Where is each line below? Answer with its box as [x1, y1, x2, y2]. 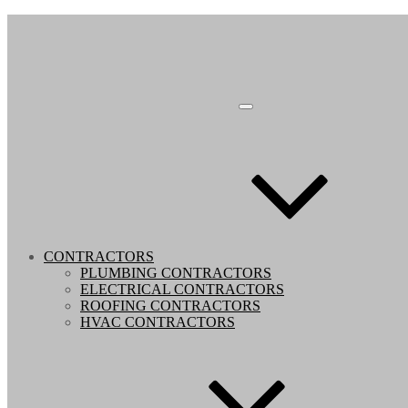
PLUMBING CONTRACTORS [80, 265, 271, 280]
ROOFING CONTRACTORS [80, 298, 260, 313]
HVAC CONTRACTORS [80, 314, 235, 330]
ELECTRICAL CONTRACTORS [80, 281, 284, 297]
